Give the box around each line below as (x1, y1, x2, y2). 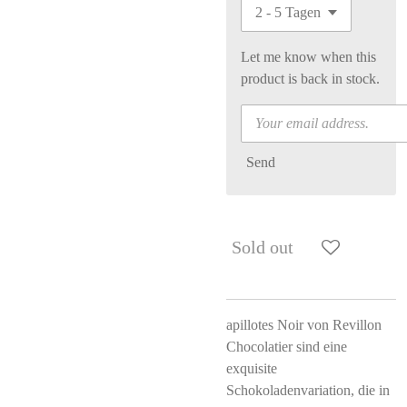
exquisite (226, 361, 277, 376)
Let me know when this (241, 49, 376, 65)
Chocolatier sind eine (226, 339, 347, 354)
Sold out (232, 237, 293, 257)
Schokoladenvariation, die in (226, 382, 390, 398)
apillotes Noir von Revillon (226, 317, 382, 333)
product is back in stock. (241, 71, 380, 86)
